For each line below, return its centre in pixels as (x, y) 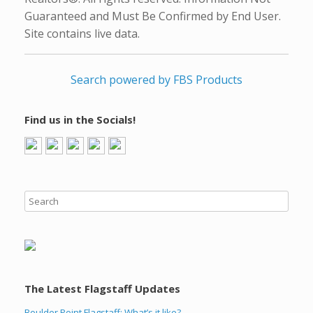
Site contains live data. (82, 34)
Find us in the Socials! (80, 120)
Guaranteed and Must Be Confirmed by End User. (153, 16)
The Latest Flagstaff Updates (102, 289)
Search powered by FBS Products (156, 80)
